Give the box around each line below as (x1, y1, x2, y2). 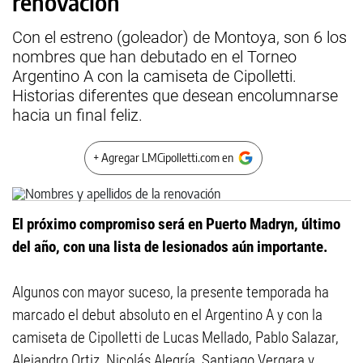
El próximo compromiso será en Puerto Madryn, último (12, 215, 340, 233)
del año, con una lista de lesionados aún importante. (12, 237, 328, 256)
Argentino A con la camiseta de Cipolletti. (12, 66, 297, 86)
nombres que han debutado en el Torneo (12, 47, 297, 66)
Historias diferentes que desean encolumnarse (12, 86, 338, 105)
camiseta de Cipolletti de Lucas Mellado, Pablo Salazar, (12, 328, 339, 347)
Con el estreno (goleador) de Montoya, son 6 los (12, 28, 347, 47)
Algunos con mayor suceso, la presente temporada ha (12, 283, 329, 301)
